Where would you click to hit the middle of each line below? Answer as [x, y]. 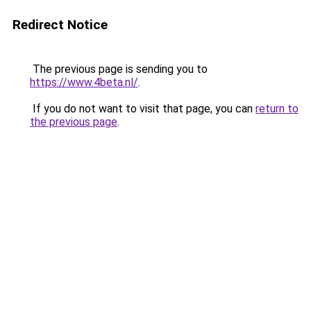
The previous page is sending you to [119, 69]
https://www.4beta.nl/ [84, 82]
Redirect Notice [60, 25]
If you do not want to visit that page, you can [143, 109]
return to [277, 109]
